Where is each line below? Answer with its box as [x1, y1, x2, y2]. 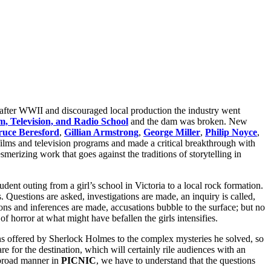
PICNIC [61, 255, 96, 266]
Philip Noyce [205, 126, 257, 137]
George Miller [143, 126, 200, 137]
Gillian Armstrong [64, 126, 139, 137]
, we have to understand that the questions [96, 255, 255, 266]
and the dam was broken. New [128, 116, 247, 126]
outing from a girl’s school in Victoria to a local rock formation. [21, 180, 263, 191]
